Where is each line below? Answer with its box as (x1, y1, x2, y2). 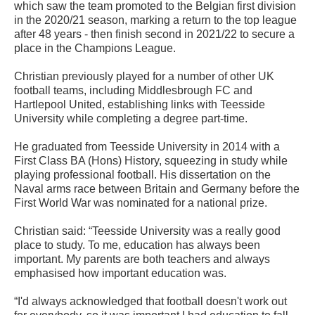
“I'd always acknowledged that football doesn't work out (14, 295, 287, 308)
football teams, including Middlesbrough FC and (14, 84, 252, 97)
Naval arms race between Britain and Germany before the (14, 183, 300, 195)
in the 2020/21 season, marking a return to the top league (14, 14, 297, 27)
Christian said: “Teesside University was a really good (14, 225, 281, 238)
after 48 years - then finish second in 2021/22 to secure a (14, 28, 295, 41)
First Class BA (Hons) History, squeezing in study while (14, 155, 288, 167)
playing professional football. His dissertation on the (14, 169, 271, 181)
